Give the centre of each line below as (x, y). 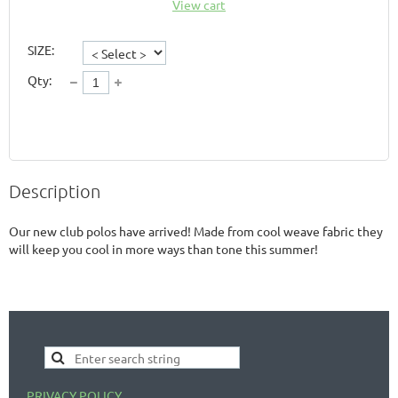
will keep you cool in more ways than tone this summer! (163, 248)
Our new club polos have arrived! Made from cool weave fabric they (196, 231)
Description (55, 191)
